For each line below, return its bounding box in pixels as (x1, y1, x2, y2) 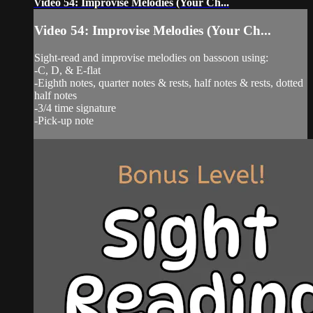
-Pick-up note (34, 114, 94, 126)
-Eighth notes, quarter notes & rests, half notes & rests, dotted (34, 76, 303, 89)
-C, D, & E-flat (34, 64, 101, 76)
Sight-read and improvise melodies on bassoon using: (34, 51, 268, 64)
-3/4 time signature (34, 101, 116, 114)
